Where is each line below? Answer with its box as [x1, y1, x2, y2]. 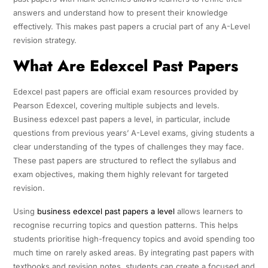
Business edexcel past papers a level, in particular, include [13, 114, 230, 124]
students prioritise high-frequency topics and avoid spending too [13, 233, 255, 243]
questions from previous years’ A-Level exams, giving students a [13, 127, 254, 138]
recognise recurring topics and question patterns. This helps [13, 220, 238, 230]
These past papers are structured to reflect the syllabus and [13, 155, 236, 165]
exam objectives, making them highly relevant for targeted [13, 169, 229, 179]
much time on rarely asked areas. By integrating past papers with [13, 247, 254, 257]
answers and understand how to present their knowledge [13, 7, 228, 17]
